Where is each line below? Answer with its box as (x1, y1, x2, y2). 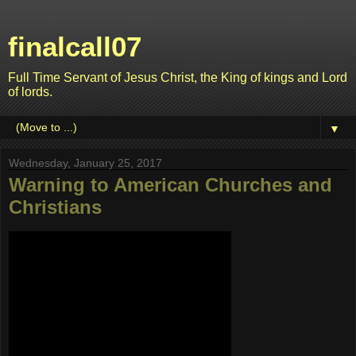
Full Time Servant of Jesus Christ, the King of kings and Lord (8, 71, 347, 84)
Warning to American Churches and (9, 174, 332, 195)
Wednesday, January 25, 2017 (9, 157, 162, 169)
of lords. (8, 85, 52, 99)
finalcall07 (8, 32, 141, 62)
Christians (9, 196, 102, 218)
